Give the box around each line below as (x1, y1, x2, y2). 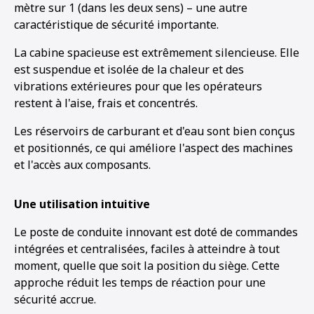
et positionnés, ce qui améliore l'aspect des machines (14, 140, 293, 156)
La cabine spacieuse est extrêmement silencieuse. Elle (14, 45, 299, 60)
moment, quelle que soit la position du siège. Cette (14, 258, 280, 273)
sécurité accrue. (14, 292, 96, 307)
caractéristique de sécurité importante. (14, 17, 219, 32)
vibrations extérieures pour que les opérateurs (14, 78, 262, 94)
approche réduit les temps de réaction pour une (14, 275, 266, 290)
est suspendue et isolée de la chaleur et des (14, 62, 244, 77)
